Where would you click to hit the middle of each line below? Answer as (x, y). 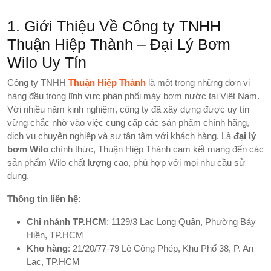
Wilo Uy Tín (47, 62)
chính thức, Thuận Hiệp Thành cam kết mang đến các (156, 149)
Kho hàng (47, 248)
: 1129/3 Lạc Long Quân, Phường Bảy (181, 221)
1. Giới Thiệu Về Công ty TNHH (114, 26)
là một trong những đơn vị (198, 82)
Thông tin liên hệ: (44, 198)
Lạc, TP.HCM (53, 261)
